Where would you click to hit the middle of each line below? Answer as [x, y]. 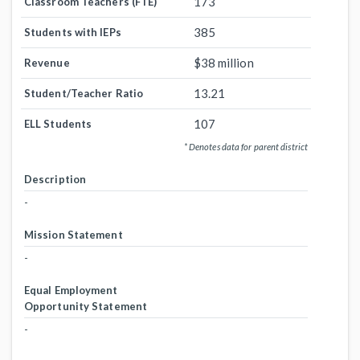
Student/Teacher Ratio [84, 93]
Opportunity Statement [86, 306]
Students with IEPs [73, 32]
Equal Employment [71, 290]
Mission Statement [74, 235]
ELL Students [58, 124]
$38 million [223, 63]
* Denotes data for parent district [245, 147]
